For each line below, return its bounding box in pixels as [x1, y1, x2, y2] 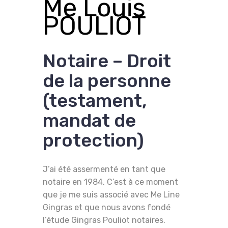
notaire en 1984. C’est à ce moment [43, 177, 178, 187]
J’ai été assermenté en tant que [43, 164, 165, 174]
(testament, [43, 89, 147, 111]
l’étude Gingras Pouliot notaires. [43, 215, 165, 225]
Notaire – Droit [43, 49, 171, 72]
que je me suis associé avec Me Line [43, 189, 180, 199]
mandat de [43, 109, 136, 131]
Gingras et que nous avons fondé [43, 202, 170, 212]
